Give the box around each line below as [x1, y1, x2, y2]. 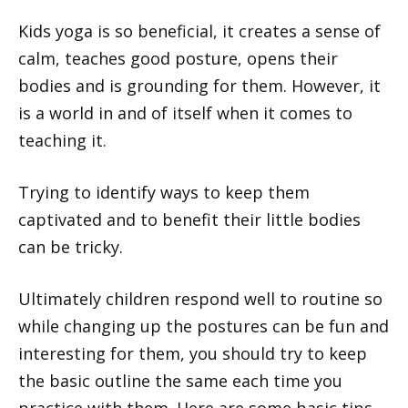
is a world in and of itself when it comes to [18, 101, 352, 124]
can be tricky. [18, 235, 123, 258]
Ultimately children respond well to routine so [18, 287, 382, 310]
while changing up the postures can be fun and [18, 314, 389, 337]
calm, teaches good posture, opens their [18, 46, 338, 69]
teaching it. [18, 128, 107, 151]
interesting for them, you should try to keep [18, 342, 367, 364]
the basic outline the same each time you [18, 369, 342, 392]
